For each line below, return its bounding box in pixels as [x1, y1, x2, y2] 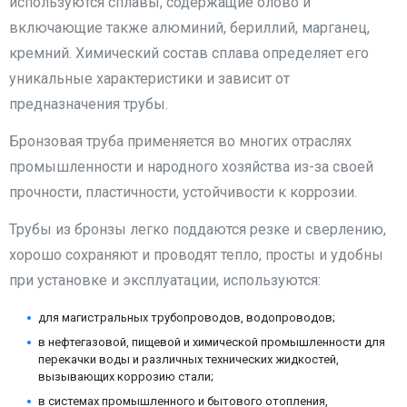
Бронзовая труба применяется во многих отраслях [9, 133, 352, 151]
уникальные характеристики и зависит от [9, 70, 290, 88]
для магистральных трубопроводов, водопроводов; [38, 311, 335, 325]
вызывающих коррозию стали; [38, 370, 213, 384]
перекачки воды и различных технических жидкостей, [38, 352, 339, 367]
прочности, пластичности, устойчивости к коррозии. [9, 184, 357, 202]
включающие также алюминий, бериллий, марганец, [9, 19, 370, 37]
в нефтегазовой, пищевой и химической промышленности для [38, 335, 385, 350]
